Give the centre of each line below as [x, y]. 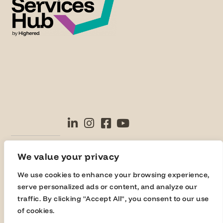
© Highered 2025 [43, 147]
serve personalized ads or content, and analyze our [107, 187]
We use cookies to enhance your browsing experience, [113, 175]
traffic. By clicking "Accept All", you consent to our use [113, 199]
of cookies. [36, 211]
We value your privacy [68, 157]
